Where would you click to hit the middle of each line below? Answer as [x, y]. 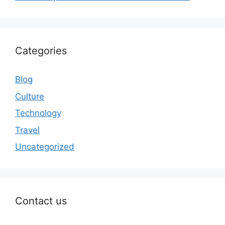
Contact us [41, 201]
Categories [41, 51]
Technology [38, 113]
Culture [30, 96]
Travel [27, 130]
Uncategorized [45, 147]
